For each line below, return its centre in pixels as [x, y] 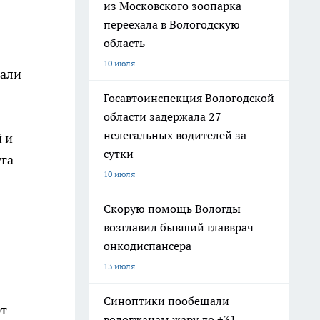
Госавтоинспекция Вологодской [189, 98]
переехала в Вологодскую [172, 24]
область [124, 43]
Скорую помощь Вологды [172, 209]
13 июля [119, 266]
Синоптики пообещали [166, 301]
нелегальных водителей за [175, 135]
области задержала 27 [162, 116]
